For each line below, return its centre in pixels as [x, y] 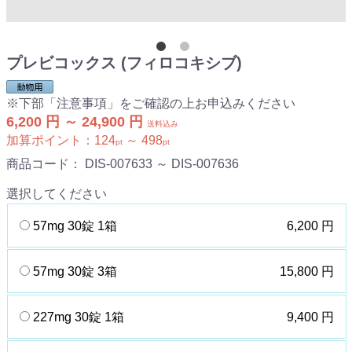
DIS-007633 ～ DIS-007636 [162, 164]
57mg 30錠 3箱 [75, 272]
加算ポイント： [50, 141]
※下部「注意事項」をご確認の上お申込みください [151, 104]
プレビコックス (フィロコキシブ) [124, 63]
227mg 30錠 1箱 [79, 317]
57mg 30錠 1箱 [75, 226]
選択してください [57, 194]
